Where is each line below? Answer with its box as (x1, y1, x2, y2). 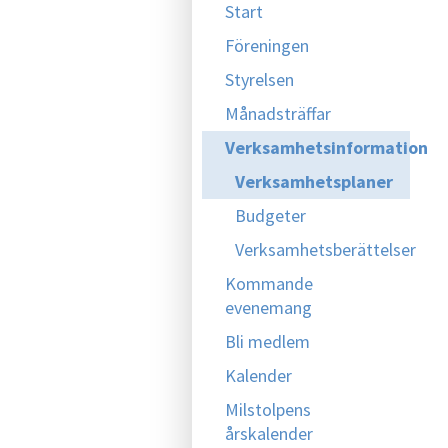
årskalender (225, 422, 313, 445)
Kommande (225, 272, 313, 295)
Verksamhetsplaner (235, 170, 393, 193)
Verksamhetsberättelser (235, 238, 416, 261)
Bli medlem (225, 330, 310, 353)
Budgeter (235, 204, 306, 227)
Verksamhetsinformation (225, 136, 428, 159)
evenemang (225, 296, 312, 319)
